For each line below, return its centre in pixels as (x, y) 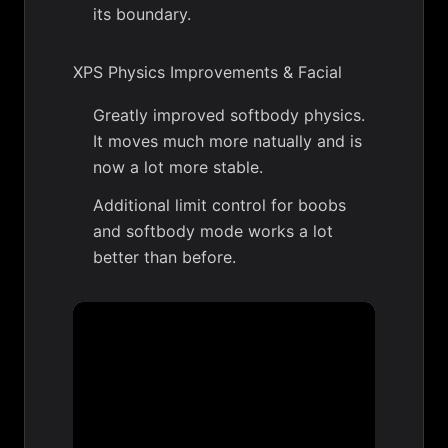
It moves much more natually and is (227, 141)
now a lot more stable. (178, 167)
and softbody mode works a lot (213, 231)
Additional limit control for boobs (219, 205)
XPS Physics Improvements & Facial (207, 72)
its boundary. (142, 14)
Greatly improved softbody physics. (229, 115)
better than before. (164, 257)
